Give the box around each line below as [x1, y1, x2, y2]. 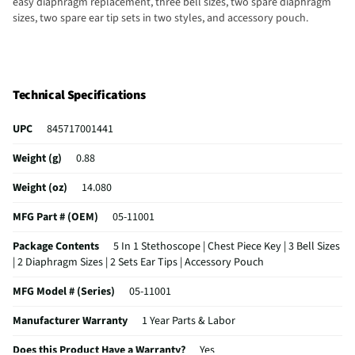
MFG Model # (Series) [13, 284, 115, 300]
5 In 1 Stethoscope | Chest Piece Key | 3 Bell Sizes [113, 239, 340, 255]
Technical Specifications [13, 86, 146, 105]
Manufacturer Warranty [13, 313, 128, 330]
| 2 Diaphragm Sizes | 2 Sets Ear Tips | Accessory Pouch [13, 254, 264, 271]
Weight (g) [13, 151, 62, 167]
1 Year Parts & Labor [142, 313, 235, 330]
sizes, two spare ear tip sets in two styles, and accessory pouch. [13, 10, 308, 26]
